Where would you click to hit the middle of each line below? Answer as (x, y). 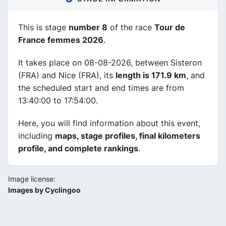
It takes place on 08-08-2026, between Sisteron (110, 62)
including (37, 135)
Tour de (170, 27)
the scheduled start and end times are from (101, 88)
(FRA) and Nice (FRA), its (67, 75)
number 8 (88, 27)
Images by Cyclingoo (44, 190)
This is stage (43, 27)
